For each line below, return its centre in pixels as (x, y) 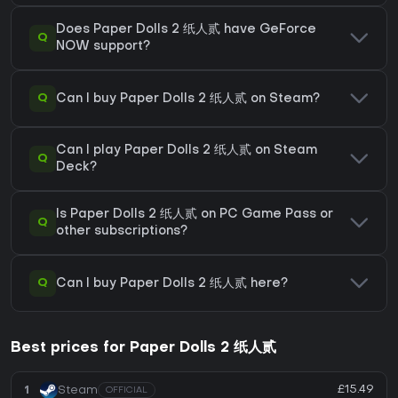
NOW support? (103, 47)
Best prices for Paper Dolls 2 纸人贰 (143, 349)
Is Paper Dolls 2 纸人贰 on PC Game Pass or (195, 215)
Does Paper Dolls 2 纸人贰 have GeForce (186, 30)
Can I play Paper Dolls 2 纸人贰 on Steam (187, 151)
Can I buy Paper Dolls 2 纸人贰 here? (172, 283)
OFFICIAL (127, 391)
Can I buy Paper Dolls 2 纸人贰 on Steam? (188, 99)
